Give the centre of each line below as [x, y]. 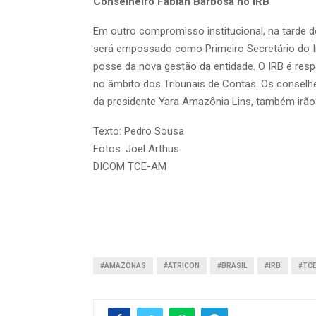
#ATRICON [182, 266]
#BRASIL [232, 266]
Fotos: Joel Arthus [136, 149]
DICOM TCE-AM [130, 167]
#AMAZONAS [123, 266]
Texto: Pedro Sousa [139, 132]
